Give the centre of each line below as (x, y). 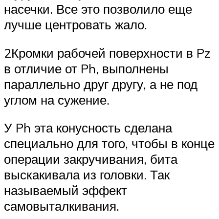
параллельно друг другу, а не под (101, 84)
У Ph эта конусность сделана (88, 128)
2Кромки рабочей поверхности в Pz (107, 53)
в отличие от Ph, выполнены (86, 68)
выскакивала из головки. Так (87, 175)
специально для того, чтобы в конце (109, 143)
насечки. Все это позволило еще (98, 9)
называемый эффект (66, 190)
